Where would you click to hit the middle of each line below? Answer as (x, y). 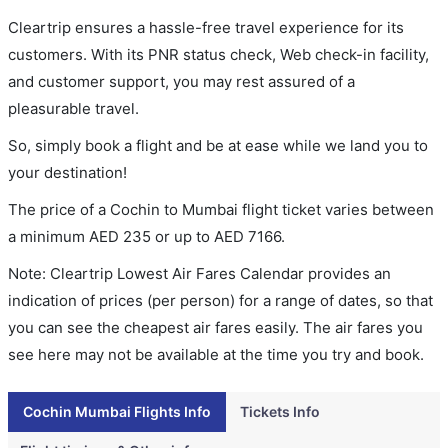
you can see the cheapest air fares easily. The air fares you (215, 327)
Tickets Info (280, 411)
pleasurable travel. (73, 108)
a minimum (48, 236)
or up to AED (199, 236)
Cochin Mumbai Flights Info (117, 411)
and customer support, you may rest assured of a (181, 81)
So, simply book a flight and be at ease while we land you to (218, 145)
